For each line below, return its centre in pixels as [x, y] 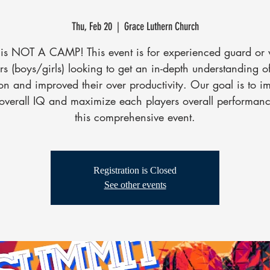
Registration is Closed [135, 170]
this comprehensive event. [135, 117]
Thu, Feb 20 [92, 26]
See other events [135, 184]
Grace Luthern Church [161, 26]
